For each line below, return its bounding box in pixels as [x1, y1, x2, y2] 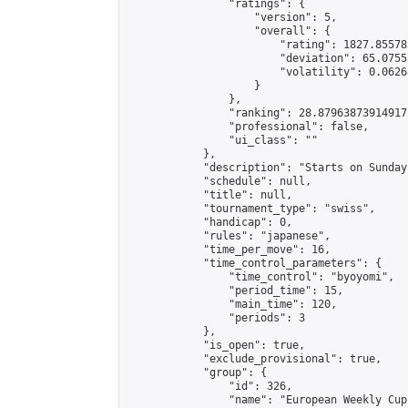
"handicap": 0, [127, 216, 292, 229]
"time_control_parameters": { [127, 257, 382, 270]
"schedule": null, [127, 175, 311, 188]
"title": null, [127, 189, 292, 201]
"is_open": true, [127, 339, 305, 352]
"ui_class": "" [127, 134, 318, 147]
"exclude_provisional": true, [127, 352, 382, 365]
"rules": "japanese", [127, 229, 331, 242]
